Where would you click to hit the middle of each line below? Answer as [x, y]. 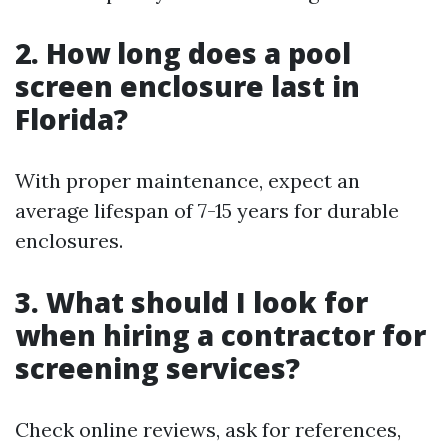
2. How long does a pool [183, 53]
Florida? [71, 119]
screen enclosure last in [187, 86]
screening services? [157, 368]
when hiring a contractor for [220, 335]
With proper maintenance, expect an [187, 180]
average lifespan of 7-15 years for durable [207, 210]
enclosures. [69, 240]
